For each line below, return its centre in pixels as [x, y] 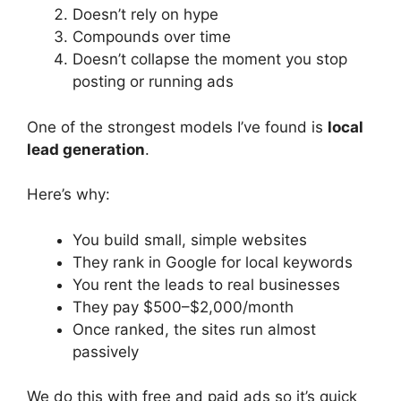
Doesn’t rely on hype [145, 15]
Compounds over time [152, 37]
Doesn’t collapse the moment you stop [210, 60]
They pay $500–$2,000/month [183, 307]
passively [106, 351]
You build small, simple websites [190, 239]
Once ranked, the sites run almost [194, 329]
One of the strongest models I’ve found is [177, 127]
